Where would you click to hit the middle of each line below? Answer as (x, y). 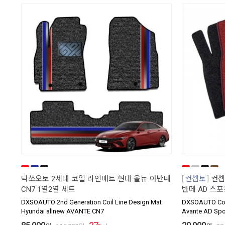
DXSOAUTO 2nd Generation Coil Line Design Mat (91, 202)
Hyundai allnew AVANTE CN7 (63, 211)
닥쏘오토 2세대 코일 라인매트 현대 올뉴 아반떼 (96, 179)
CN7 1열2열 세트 (48, 190)
